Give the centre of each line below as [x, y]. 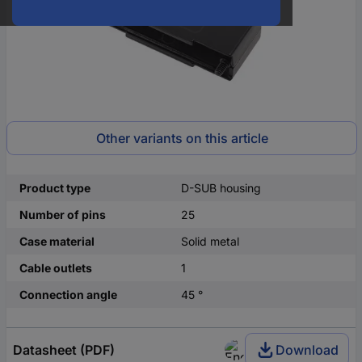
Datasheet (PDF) [64, 350]
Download [307, 350]
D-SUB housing [221, 188]
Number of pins [63, 215]
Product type [55, 188]
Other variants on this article [182, 138]
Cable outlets [56, 268]
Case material [57, 241]
